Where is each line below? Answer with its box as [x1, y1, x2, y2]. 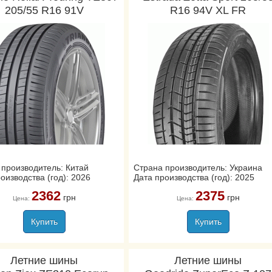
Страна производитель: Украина [133, 163, 262, 172]
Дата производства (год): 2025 [133, 172, 254, 182]
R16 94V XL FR [170, 4, 246, 16]
